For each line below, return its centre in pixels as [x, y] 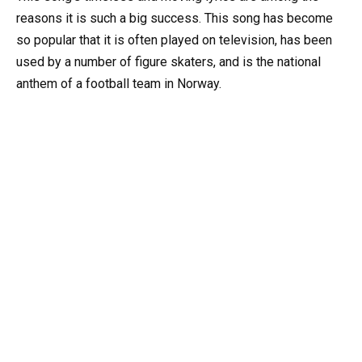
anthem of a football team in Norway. [119, 84]
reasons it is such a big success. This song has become [175, 19]
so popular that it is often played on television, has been [174, 40]
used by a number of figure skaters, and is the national [168, 62]
